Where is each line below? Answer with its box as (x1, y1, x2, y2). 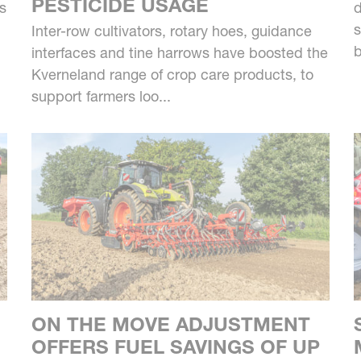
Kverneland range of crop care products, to (31, 64, 313, 84)
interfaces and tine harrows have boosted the (31, 43, 328, 62)
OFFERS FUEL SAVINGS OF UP (31, 334, 320, 359)
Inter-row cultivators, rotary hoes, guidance (31, 21, 312, 40)
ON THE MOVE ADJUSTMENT (31, 312, 310, 336)
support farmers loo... (31, 86, 171, 106)
